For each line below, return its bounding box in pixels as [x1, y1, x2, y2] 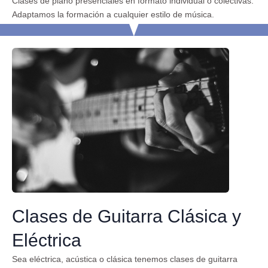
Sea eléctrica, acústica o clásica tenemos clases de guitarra [12, 254, 237, 264]
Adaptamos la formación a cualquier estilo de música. [12, 9, 217, 19]
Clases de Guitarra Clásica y [12, 206, 241, 227]
